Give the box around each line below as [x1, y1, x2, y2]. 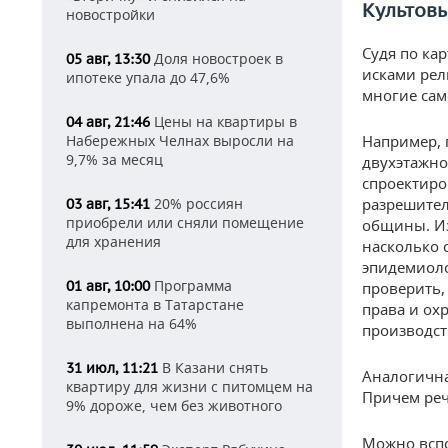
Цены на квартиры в [150, 112, 297, 131]
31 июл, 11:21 [66, 359, 158, 377]
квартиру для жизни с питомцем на [66, 377, 313, 396]
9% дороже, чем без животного [66, 396, 282, 415]
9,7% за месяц [66, 150, 163, 169]
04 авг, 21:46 [66, 113, 150, 131]
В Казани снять [158, 358, 268, 377]
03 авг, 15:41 [66, 195, 150, 213]
